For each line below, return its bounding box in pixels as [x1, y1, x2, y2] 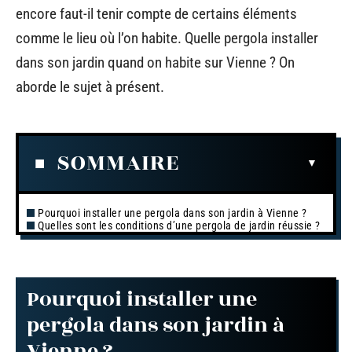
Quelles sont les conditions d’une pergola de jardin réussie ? [38, 218, 321, 232]
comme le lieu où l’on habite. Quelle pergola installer [16, 29, 318, 47]
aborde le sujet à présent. [16, 78, 164, 96]
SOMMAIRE [57, 145, 179, 180]
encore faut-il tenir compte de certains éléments [16, 5, 297, 23]
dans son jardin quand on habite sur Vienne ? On [16, 53, 295, 71]
